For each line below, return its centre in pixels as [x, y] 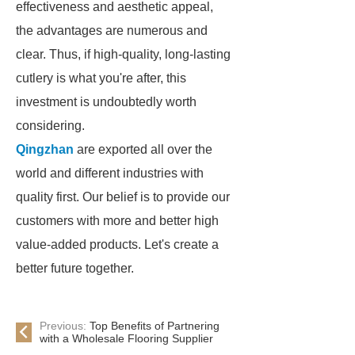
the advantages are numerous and [112, 31]
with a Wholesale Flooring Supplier [126, 338]
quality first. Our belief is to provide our [123, 197]
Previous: [65, 326]
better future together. [75, 268]
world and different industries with [110, 173]
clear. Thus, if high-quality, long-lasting [123, 54]
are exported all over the [143, 149]
